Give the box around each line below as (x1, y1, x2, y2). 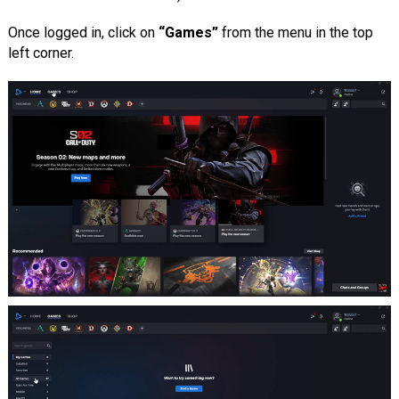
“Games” (158, 23, 218, 41)
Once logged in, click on (7, 23, 159, 41)
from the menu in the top (217, 23, 373, 41)
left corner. (7, 44, 74, 61)
